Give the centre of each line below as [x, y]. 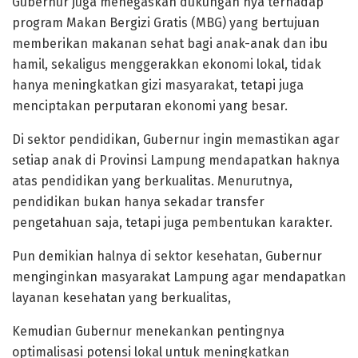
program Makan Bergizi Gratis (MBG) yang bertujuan [166, 23]
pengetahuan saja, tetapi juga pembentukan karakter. [172, 223]
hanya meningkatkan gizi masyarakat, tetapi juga [158, 86]
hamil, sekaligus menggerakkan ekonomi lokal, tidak [167, 65]
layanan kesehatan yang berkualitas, [121, 298]
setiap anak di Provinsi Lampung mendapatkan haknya [176, 161]
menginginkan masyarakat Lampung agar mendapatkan [179, 277]
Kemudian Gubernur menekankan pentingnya [148, 332]
